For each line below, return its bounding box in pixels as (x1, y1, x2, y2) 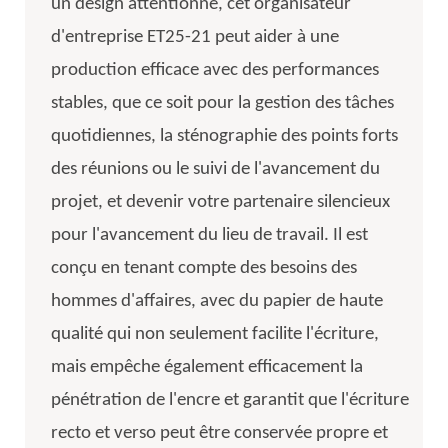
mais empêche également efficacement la (50, 357, 363, 377)
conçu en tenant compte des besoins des (50, 258, 357, 278)
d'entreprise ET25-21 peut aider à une (50, 27, 339, 47)
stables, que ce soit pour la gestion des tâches (50, 93, 394, 113)
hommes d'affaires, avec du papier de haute (50, 291, 383, 311)
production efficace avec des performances (50, 60, 379, 80)
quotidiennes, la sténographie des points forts (50, 126, 398, 146)
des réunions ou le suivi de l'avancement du (50, 159, 380, 179)
